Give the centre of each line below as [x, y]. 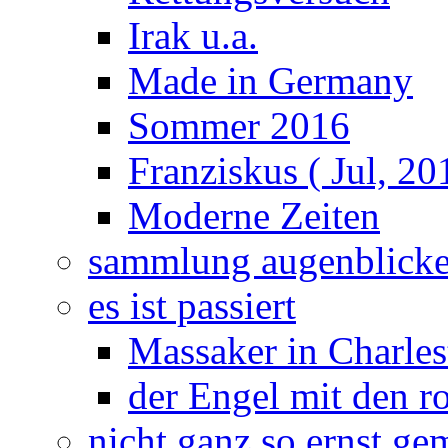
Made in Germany [270, 80]
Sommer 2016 [239, 125]
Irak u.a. [193, 35]
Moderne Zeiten [254, 215]
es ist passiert [192, 305]
